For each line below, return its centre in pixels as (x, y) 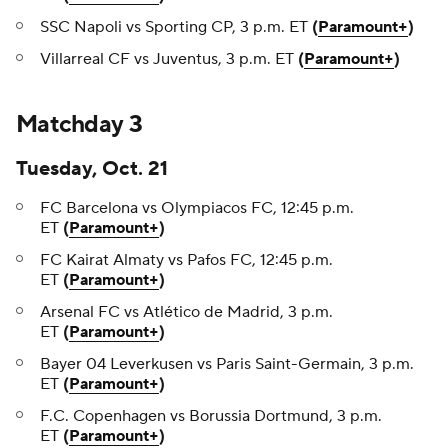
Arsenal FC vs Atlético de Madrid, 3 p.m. (186, 312)
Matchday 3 (79, 125)
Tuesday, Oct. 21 (92, 169)
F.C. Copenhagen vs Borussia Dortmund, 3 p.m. (211, 416)
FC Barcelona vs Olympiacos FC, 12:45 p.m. (197, 208)
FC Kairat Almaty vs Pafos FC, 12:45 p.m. (186, 260)
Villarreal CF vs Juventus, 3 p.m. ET (169, 59)
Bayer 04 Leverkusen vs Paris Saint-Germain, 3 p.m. (227, 364)
